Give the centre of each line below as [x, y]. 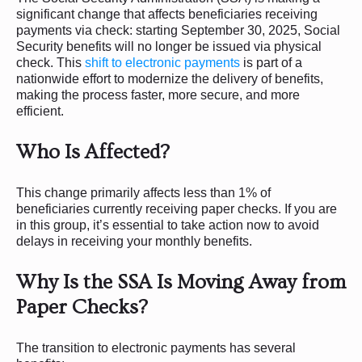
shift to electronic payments [162, 62]
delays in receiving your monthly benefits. [134, 241]
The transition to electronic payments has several [156, 347]
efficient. [40, 111]
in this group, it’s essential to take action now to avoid [168, 225]
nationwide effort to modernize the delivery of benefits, [170, 78]
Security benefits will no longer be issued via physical [169, 46]
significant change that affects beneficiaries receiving [167, 14]
